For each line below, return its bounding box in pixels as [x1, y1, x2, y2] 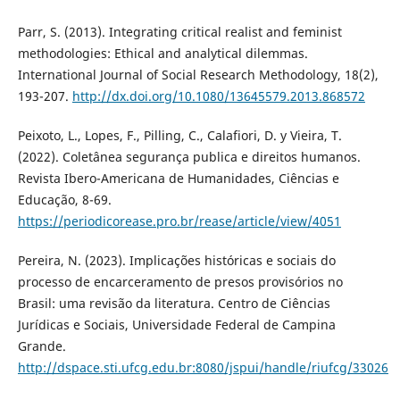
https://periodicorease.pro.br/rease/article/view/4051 [17, 212, 341, 230]
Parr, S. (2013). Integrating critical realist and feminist [17, 23, 342, 41]
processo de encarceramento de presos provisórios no [17, 273, 343, 291]
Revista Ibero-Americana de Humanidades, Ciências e [17, 170, 339, 187]
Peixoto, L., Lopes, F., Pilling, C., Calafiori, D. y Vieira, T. [17, 127, 342, 145]
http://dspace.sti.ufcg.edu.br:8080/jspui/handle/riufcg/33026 [17, 359, 388, 377]
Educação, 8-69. [17, 191, 112, 209]
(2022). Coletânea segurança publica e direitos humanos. [17, 148, 361, 166]
